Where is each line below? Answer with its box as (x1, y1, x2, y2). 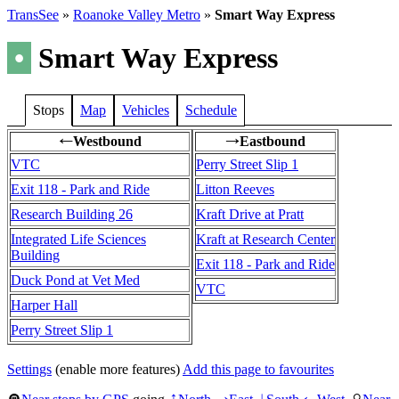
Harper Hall (11, 297, 77, 313)
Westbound (72, 133, 142, 149)
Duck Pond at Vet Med (11, 272, 140, 288)
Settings (7, 361, 52, 377)
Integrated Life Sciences (11, 231, 146, 247)
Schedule (185, 102, 237, 118)
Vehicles (122, 102, 169, 118)
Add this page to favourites (183, 361, 334, 377)
